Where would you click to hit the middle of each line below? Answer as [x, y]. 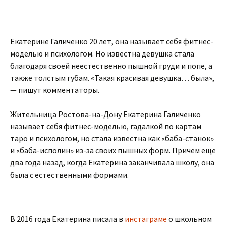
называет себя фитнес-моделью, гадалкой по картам [106, 126]
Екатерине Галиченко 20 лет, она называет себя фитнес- [112, 41]
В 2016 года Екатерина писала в [67, 219]
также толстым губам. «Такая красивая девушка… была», [112, 78]
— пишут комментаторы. [55, 90]
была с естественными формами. [69, 175]
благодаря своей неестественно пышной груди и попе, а [111, 66]
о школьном [189, 219]
